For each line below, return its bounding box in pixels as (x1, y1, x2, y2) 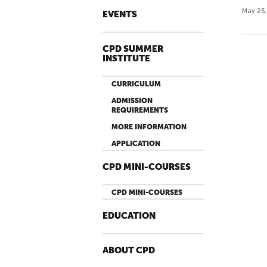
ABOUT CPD (103, 246, 155, 256)
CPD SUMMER (103, 44, 163, 54)
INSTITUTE (103, 54, 150, 64)
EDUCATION (103, 211, 156, 221)
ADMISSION (111, 97, 153, 105)
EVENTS (103, 10, 137, 20)
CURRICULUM (111, 80, 161, 88)
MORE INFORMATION (111, 123, 187, 131)
